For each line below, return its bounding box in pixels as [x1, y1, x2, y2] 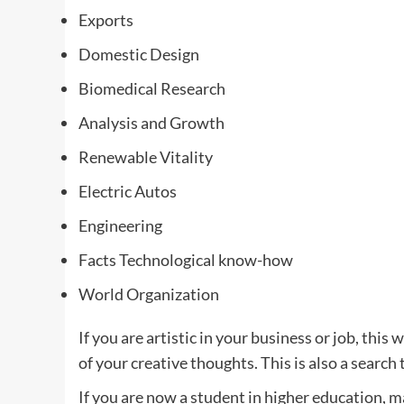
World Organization [78, 284, 219, 304]
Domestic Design [78, 44, 199, 64]
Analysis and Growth [78, 113, 225, 133]
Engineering [78, 216, 162, 235]
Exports [78, 10, 133, 30]
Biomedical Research [78, 78, 225, 98]
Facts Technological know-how [78, 250, 293, 270]
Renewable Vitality [78, 147, 213, 167]
